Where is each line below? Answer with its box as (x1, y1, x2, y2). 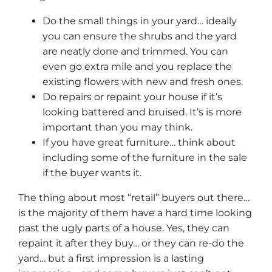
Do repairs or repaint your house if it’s (42, 91, 222, 103)
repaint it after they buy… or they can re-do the (18, 237, 244, 250)
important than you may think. (42, 121, 192, 134)
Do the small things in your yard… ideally (42, 15, 237, 27)
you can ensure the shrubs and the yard (42, 30, 237, 42)
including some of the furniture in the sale (42, 152, 247, 164)
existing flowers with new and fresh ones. (42, 76, 243, 88)
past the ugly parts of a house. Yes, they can (18, 222, 229, 234)
